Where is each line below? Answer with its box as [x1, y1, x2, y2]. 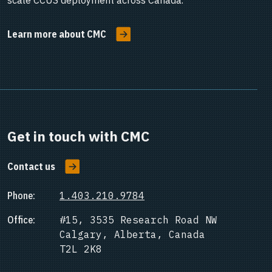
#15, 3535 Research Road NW [59, 214, 217, 226]
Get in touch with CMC [7, 127, 149, 146]
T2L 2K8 [59, 243, 102, 256]
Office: [7, 214, 35, 226]
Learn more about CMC [7, 28, 106, 41]
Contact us [7, 160, 55, 173]
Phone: [7, 189, 35, 202]
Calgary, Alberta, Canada [59, 228, 205, 241]
